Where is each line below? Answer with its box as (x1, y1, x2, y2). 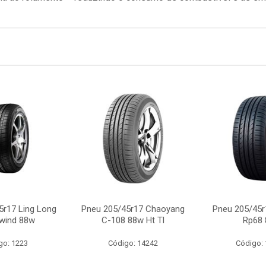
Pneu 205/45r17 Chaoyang (81, 204, 185, 214)
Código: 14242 (107, 239, 158, 248)
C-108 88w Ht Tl (101, 215, 164, 226)
